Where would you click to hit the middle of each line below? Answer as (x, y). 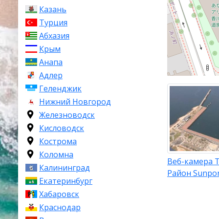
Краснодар (60, 207)
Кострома (58, 141)
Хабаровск (59, 194)
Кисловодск (62, 128)
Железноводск (67, 115)
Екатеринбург (66, 181)
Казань (53, 9)
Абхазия (54, 36)
